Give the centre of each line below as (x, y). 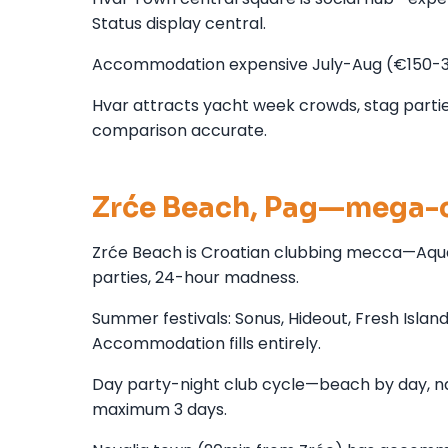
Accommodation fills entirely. (206, 343)
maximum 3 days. (159, 409)
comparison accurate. (179, 130)
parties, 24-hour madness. (195, 277)
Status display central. (179, 23)
